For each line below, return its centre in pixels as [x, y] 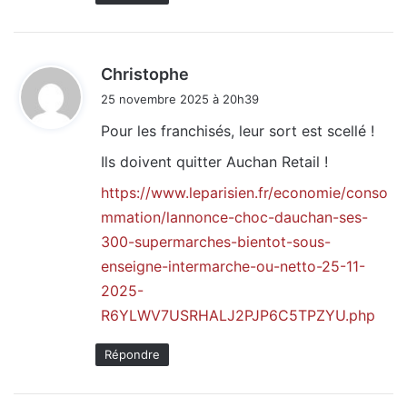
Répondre [132, 355]
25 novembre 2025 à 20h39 [180, 99]
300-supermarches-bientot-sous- [216, 242]
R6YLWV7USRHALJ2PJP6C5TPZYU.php [238, 316]
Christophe [145, 74]
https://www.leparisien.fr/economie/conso [244, 193]
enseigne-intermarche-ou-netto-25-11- [233, 267]
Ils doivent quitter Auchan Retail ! [214, 162]
